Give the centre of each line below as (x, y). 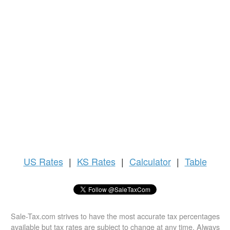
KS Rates (96, 161)
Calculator (150, 161)
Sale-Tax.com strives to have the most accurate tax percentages (115, 216)
